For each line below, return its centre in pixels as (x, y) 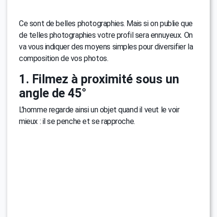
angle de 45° (53, 93)
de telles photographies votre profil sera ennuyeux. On (106, 35)
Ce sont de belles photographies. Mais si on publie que (106, 23)
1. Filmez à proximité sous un (99, 79)
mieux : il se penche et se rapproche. (77, 121)
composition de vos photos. (64, 58)
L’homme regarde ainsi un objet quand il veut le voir (99, 109)
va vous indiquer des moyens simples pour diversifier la (106, 46)
